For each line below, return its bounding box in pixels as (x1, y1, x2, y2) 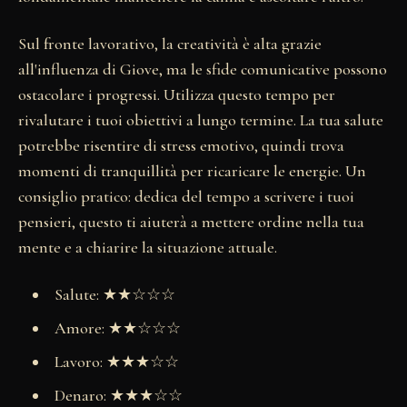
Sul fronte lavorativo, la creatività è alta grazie (18, 33, 322, 54)
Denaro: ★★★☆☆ (54, 384, 183, 405)
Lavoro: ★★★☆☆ (54, 351, 179, 372)
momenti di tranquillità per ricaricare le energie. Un (18, 160, 366, 181)
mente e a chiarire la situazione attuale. (18, 236, 277, 257)
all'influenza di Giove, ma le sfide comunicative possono (18, 58, 387, 79)
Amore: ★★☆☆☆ (54, 317, 181, 338)
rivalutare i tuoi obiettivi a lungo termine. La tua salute (18, 109, 383, 130)
